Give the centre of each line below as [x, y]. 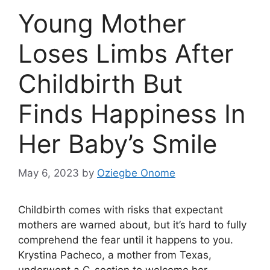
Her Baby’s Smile [118, 143]
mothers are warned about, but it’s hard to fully [132, 225]
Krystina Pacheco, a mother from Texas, [115, 255]
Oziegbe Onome [136, 173]
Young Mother [102, 23]
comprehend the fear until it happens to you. [126, 240]
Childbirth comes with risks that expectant [121, 210]
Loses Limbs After [126, 53]
